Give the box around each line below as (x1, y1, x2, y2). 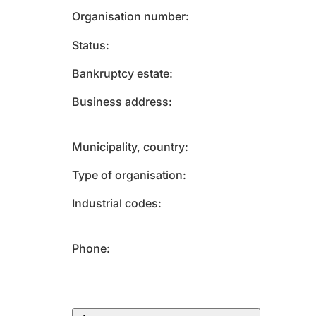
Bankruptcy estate (72, 66, 169, 80)
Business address (72, 95, 169, 109)
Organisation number (72, 9, 186, 23)
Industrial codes (72, 196, 158, 210)
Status (72, 38, 106, 52)
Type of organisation (72, 168, 183, 182)
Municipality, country (72, 140, 185, 154)
